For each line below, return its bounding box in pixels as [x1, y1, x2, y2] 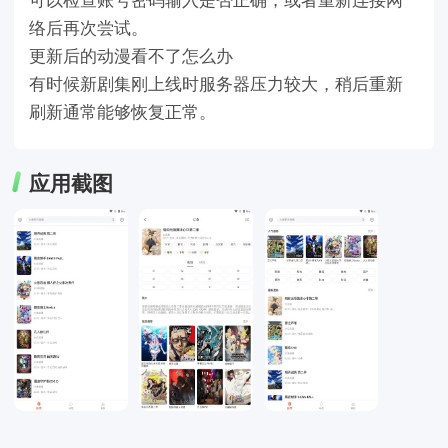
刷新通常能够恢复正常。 [28, 98, 216, 123]
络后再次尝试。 [28, 14, 148, 39]
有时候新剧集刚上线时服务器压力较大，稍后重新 [28, 70, 403, 95]
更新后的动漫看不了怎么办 [28, 42, 233, 67]
